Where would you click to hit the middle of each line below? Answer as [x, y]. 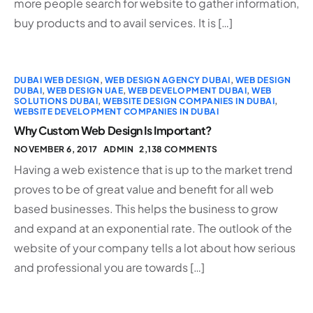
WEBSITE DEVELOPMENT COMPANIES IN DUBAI [117, 111]
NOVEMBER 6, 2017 [56, 149]
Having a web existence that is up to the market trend [153, 169]
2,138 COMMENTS [179, 149]
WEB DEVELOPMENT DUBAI [188, 90]
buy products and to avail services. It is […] [123, 22]
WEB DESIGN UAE [85, 90]
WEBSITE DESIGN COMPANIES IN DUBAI [189, 101]
